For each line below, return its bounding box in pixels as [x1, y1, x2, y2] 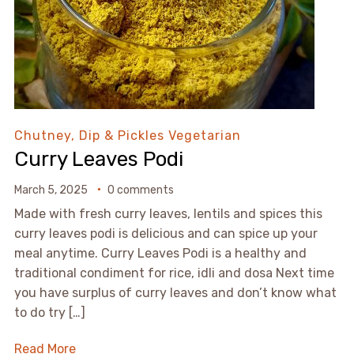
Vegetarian [168, 127, 241, 143]
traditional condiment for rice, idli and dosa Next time [13, 265, 334, 281]
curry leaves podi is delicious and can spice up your [13, 225, 318, 241]
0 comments [107, 183, 174, 197]
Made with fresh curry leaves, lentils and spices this [13, 205, 322, 221]
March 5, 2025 [13, 183, 88, 197]
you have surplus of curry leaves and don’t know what [13, 284, 337, 300]
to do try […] [13, 304, 85, 320]
